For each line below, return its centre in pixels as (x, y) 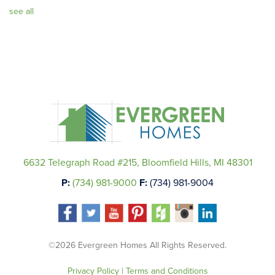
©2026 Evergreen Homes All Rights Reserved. (137, 246)
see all (21, 12)
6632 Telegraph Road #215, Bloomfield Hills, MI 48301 (137, 163)
